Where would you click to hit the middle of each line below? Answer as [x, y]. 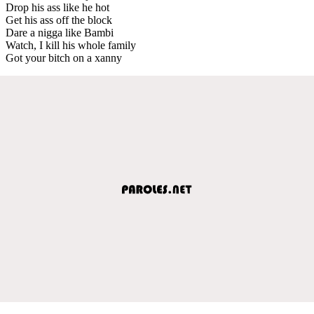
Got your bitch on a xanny [64, 57]
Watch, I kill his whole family [71, 45]
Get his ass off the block [59, 20]
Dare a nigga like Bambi [60, 32]
